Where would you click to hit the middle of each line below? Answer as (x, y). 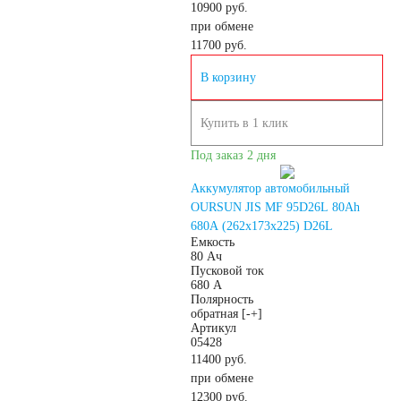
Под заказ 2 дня (233, 155)
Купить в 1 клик (244, 123)
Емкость (213, 242)
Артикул (213, 328)
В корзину (228, 77)
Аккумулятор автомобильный (270, 188)
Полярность (222, 299)
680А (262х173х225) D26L (262, 226)
